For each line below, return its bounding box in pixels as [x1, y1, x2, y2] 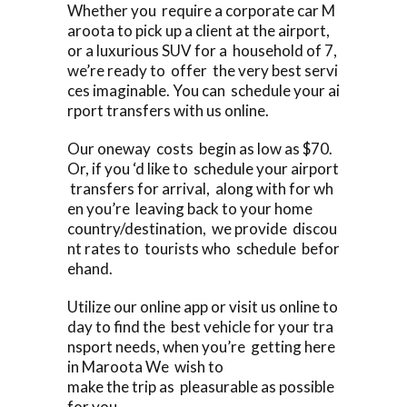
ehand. [67, 258, 113, 278]
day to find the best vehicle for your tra [67, 316, 333, 336]
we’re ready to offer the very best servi [67, 60, 338, 80]
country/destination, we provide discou [67, 218, 337, 238]
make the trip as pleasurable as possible [67, 376, 337, 396]
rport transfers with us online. [67, 100, 269, 120]
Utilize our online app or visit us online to [67, 296, 338, 316]
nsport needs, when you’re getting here [67, 336, 338, 356]
